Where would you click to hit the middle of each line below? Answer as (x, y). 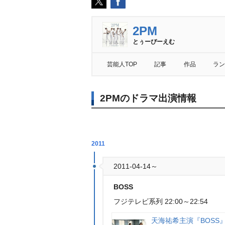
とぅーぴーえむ (154, 42)
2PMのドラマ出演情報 (148, 98)
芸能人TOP (122, 64)
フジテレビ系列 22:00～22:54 (161, 201)
